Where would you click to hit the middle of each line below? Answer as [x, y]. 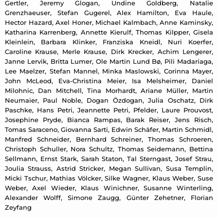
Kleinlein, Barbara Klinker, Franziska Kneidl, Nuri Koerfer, [109, 42]
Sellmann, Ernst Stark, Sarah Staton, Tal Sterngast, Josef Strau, [109, 159]
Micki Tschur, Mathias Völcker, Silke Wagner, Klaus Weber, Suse [109, 178]
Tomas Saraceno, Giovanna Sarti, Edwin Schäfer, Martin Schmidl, [109, 130]
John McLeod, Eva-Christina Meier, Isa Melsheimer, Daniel [109, 81]
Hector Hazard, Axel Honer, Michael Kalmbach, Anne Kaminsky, [109, 23]
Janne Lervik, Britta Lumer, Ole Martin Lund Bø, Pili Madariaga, [109, 62]
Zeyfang [18, 208]
